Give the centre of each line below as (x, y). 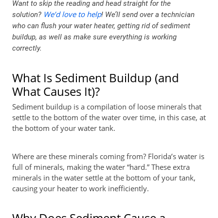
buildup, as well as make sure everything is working (94, 37)
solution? (28, 15)
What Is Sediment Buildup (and (96, 78)
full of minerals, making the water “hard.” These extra (101, 167)
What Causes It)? (56, 91)
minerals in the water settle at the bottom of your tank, (104, 178)
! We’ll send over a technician (148, 15)
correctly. (27, 48)
